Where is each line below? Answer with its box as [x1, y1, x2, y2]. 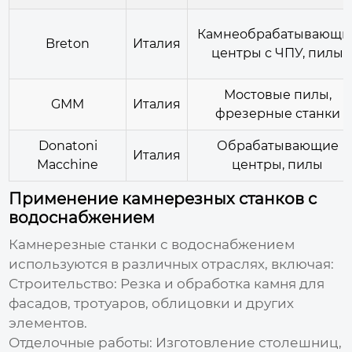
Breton [46, 35, 90, 51]
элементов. [9, 314, 88, 331]
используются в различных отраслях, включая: [9, 255, 335, 272]
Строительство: [9, 275, 118, 291]
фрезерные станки [214, 105, 340, 121]
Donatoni [38, 137, 97, 153]
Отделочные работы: [9, 334, 153, 350]
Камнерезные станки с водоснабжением [9, 236, 295, 252]
